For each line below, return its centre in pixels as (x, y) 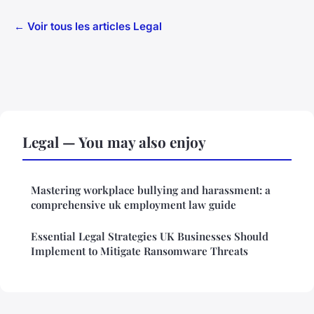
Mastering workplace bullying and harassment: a (151, 190)
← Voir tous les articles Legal (88, 27)
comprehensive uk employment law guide (134, 205)
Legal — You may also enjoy (114, 142)
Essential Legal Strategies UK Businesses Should (150, 237)
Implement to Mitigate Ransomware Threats (139, 251)
